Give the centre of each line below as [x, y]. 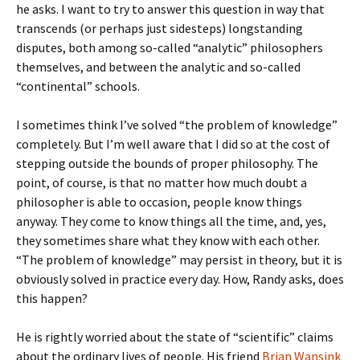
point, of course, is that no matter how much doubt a [162, 182]
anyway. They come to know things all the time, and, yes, [171, 221]
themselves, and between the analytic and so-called [158, 67]
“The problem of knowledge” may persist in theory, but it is [179, 260]
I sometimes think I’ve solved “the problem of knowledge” [177, 125]
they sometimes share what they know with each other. [168, 240]
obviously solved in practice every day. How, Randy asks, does [180, 279]
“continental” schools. [78, 86]
